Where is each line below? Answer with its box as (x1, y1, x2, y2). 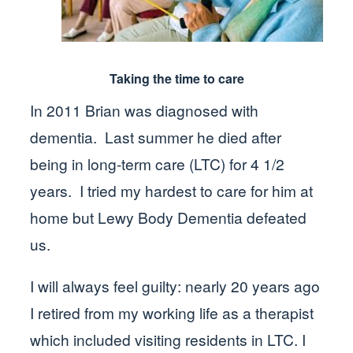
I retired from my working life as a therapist (30, 301, 314, 323)
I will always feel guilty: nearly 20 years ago (30, 274, 321, 296)
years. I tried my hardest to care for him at (30, 179, 314, 201)
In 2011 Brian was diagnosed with (30, 98, 259, 121)
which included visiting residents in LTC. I (30, 328, 307, 350)
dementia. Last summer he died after (30, 125, 282, 147)
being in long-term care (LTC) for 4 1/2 (30, 152, 285, 174)
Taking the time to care (109, 69, 244, 87)
